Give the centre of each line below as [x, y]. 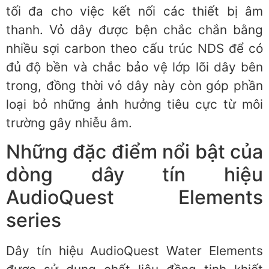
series [34, 220]
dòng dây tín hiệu [134, 175]
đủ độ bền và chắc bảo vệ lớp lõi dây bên [134, 67]
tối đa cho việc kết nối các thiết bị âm [134, 11]
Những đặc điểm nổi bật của [134, 152]
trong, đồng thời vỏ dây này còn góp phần [134, 85]
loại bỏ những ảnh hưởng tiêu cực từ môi [134, 104]
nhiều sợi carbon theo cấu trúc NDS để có [134, 48]
